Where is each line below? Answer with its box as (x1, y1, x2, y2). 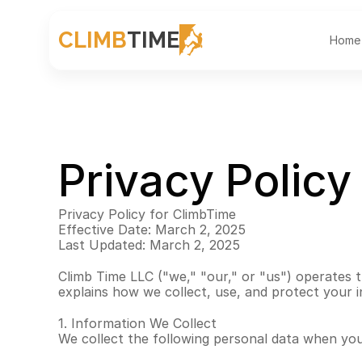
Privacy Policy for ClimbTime (58, 206, 236, 222)
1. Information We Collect (58, 315, 217, 331)
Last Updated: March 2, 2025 (58, 237, 240, 253)
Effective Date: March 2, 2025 (58, 221, 246, 238)
